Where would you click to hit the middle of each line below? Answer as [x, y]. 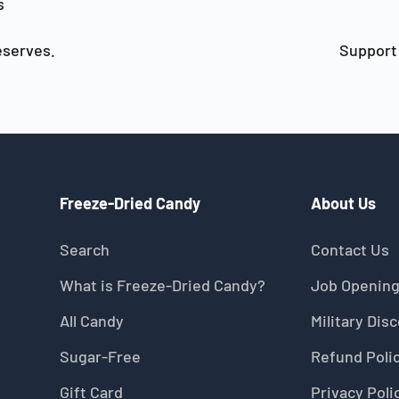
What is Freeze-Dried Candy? [162, 285]
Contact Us [350, 249]
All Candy [91, 321]
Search [84, 249]
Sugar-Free [100, 356]
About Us [343, 203]
